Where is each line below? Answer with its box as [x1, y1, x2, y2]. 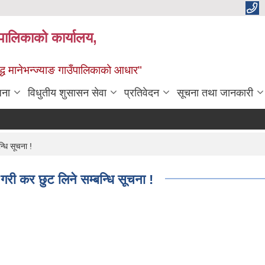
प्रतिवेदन [124, 87, 159, 99]
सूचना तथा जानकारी [177, 87, 253, 99]
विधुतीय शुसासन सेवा [28, 87, 106, 99]
